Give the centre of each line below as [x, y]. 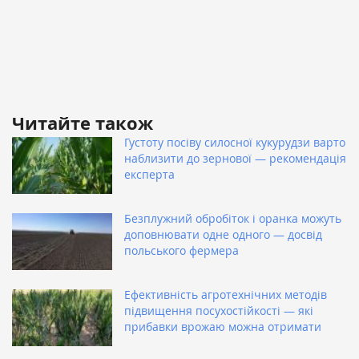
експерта [149, 174]
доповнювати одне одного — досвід [223, 234]
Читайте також [83, 123]
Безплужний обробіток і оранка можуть [233, 218]
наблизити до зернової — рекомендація [235, 158]
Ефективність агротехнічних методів [226, 294]
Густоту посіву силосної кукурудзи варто [235, 142]
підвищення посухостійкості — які [219, 310]
